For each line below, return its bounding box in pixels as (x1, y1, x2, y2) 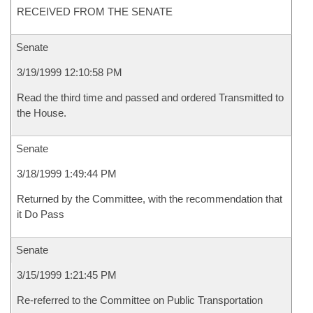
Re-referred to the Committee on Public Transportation (17, 294, 263, 306)
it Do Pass (17, 208, 64, 220)
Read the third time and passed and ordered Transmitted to (17, 92, 284, 103)
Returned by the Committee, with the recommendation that (17, 193, 282, 205)
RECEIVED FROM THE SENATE (17, 6, 173, 17)
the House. (17, 107, 66, 119)
